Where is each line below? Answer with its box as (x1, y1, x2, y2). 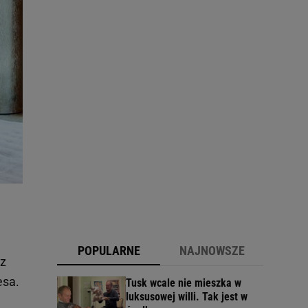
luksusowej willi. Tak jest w (126, 290, 247, 304)
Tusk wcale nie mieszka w (126, 276, 241, 290)
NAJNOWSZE (179, 243, 245, 258)
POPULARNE (77, 243, 140, 258)
